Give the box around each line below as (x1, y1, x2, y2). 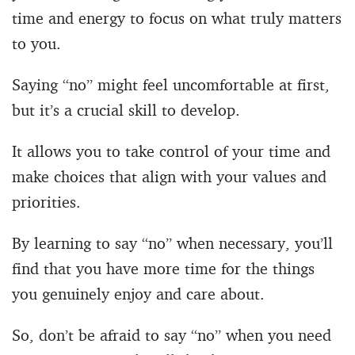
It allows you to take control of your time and (12, 140, 330, 161)
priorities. (12, 191, 81, 212)
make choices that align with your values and (12, 166, 326, 186)
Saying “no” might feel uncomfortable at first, (12, 74, 330, 94)
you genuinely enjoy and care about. (12, 283, 265, 303)
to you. (12, 32, 61, 53)
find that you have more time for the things (12, 258, 315, 278)
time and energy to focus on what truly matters (12, 7, 342, 28)
